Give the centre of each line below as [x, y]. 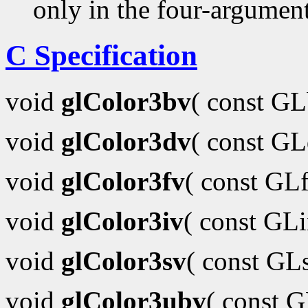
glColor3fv [123, 181]
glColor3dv [126, 142]
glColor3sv [124, 261]
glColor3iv [122, 221]
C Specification [101, 56]
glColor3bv [126, 102]
